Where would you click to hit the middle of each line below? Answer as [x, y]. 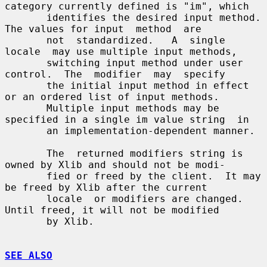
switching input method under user [26, 63]
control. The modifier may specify [115, 74]
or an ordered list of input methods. [112, 97]
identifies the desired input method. [26, 17]
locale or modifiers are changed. [26, 198]
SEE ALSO [29, 255]
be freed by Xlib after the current [106, 187]
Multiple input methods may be [26, 108]
